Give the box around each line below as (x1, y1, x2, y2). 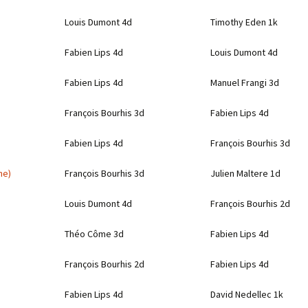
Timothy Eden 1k (210, 16, 278, 29)
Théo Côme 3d (65, 228, 124, 241)
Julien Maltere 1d (210, 167, 280, 180)
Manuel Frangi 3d (210, 76, 279, 89)
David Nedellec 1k (210, 288, 283, 301)
